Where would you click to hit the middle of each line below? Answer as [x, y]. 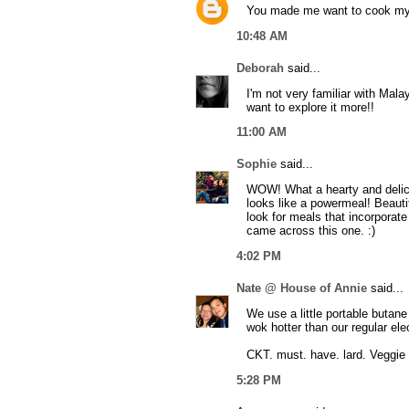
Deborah [260, 68]
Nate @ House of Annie [302, 288]
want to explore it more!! [310, 107]
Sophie [257, 164]
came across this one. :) [311, 231]
